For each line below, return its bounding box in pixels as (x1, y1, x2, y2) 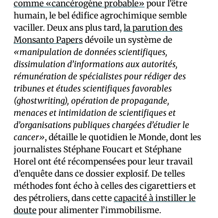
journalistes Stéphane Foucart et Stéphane (14, 144, 182, 155)
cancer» (14, 132, 45, 143)
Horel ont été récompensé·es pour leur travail (14, 156, 193, 167)
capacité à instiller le (114, 193, 196, 203)
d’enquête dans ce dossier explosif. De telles (14, 168, 185, 179)
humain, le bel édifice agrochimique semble (14, 10, 187, 21)
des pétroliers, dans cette (14, 193, 114, 203)
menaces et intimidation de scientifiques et (14, 108, 176, 118)
